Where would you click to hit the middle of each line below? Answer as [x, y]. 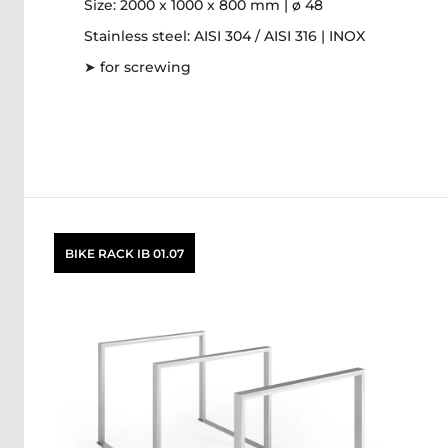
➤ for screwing [137, 67]
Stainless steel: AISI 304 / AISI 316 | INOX [224, 36]
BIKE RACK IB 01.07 [124, 253]
